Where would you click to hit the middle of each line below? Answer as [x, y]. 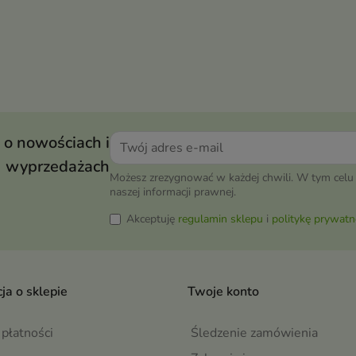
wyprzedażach [58, 167]
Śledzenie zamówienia [254, 333]
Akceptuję [152, 219]
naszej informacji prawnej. [173, 192]
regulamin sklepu [221, 219]
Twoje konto [223, 292]
